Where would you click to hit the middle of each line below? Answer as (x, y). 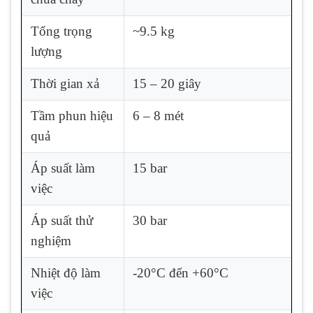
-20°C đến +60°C (181, 272)
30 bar (150, 220)
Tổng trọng (61, 31)
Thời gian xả (65, 83)
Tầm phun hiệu (72, 115)
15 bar (150, 168)
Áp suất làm (63, 168)
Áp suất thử (62, 220)
